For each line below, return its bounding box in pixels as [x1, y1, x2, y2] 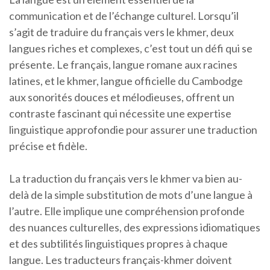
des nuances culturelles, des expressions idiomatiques [9, 221, 260, 234]
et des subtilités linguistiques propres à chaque [9, 237, 228, 250]
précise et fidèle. [9, 139, 87, 152]
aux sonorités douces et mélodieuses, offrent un [9, 90, 234, 104]
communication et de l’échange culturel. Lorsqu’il [9, 9, 239, 22]
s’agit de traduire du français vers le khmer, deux [9, 25, 234, 39]
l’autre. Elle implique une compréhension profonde [9, 204, 245, 218]
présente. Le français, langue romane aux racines [9, 58, 237, 71]
